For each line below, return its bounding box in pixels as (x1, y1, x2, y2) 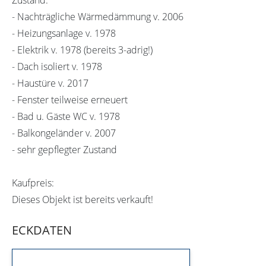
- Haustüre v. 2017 (12, 76, 88, 90)
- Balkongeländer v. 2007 (12, 126, 116, 140)
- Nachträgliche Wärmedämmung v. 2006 (12, 9, 183, 23)
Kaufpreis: (12, 176, 54, 189)
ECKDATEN (12, 221, 72, 238)
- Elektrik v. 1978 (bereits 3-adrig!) (12, 43, 153, 56)
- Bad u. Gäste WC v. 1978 (12, 109, 120, 123)
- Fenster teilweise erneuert (12, 93, 128, 106)
